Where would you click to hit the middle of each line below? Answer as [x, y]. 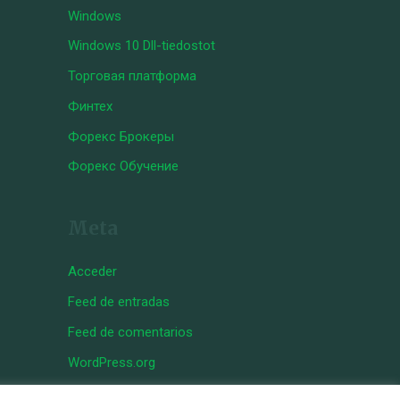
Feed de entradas [119, 302]
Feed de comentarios [130, 332]
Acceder [92, 272]
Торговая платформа [132, 76]
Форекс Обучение [123, 167]
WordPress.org [112, 362]
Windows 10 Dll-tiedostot [142, 46]
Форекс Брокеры [121, 136]
